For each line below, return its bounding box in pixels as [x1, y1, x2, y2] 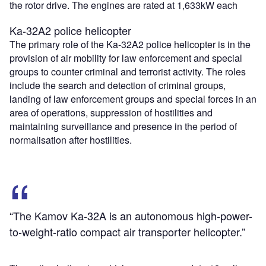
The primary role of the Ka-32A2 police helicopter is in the [9, 37, 251, 52]
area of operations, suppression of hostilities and [9, 106, 213, 120]
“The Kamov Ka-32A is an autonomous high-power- [9, 208, 252, 224]
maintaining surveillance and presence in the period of [9, 119, 237, 134]
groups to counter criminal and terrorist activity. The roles [9, 65, 246, 79]
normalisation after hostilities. [9, 133, 132, 147]
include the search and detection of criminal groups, [9, 78, 226, 93]
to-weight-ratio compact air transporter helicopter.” [9, 224, 245, 240]
